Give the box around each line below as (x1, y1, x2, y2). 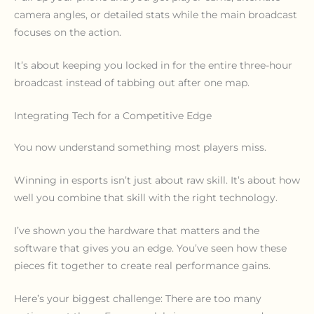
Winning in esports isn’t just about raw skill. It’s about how (14, 174, 300, 186)
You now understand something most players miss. (14, 141, 266, 153)
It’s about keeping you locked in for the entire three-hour (14, 60, 292, 71)
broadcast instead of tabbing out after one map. (14, 77, 250, 89)
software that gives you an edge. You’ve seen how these (14, 242, 287, 254)
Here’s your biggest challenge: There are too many (14, 292, 261, 304)
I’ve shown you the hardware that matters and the (14, 224, 259, 236)
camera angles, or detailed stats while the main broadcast (14, 9, 297, 21)
